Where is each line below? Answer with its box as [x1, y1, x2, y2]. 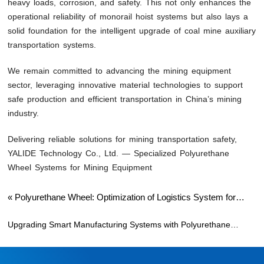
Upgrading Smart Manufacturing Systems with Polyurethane [8, 219, 231, 229]
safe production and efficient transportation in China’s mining [8, 94, 242, 104]
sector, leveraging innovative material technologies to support [8, 80, 243, 90]
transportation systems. [8, 39, 97, 49]
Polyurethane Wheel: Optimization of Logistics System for [15, 192, 236, 202]
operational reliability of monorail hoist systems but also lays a [8, 11, 249, 21]
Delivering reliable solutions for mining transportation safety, [8, 134, 237, 144]
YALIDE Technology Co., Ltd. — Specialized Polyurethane [8, 148, 230, 158]
